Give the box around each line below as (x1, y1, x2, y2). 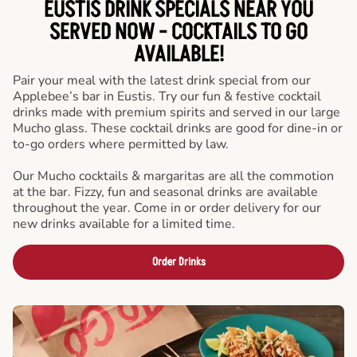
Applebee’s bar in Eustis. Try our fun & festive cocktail (13, 88, 321, 105)
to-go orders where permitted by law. (13, 135, 229, 153)
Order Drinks (151, 254, 206, 269)
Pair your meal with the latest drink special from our (13, 72, 311, 89)
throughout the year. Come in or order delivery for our (13, 199, 321, 217)
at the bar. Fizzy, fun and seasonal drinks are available (13, 183, 318, 201)
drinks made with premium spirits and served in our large (13, 104, 340, 121)
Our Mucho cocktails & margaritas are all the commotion (13, 167, 334, 185)
